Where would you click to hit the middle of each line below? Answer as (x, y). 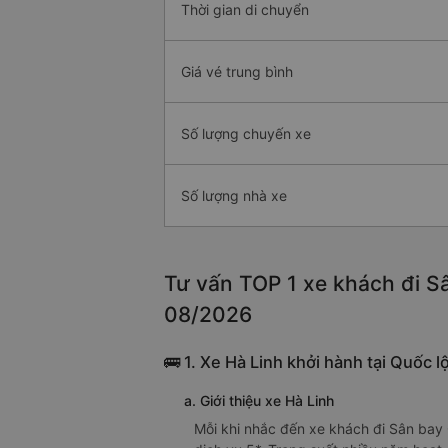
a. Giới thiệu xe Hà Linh (259, 401)
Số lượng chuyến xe (246, 134)
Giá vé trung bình (237, 72)
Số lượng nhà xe (234, 196)
